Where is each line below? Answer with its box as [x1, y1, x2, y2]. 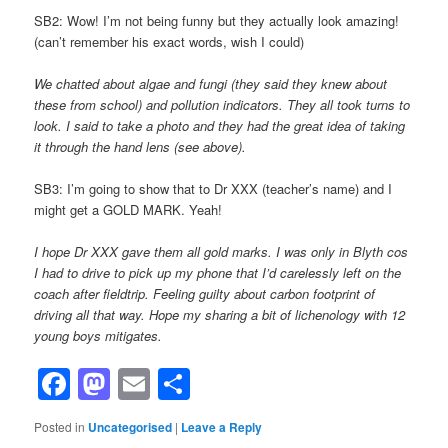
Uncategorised [88, 418, 173, 437]
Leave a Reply [181, 418, 263, 437]
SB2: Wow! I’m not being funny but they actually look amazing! [34, 11, 400, 31]
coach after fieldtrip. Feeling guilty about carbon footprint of [34, 284, 376, 304]
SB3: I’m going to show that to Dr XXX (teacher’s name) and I [34, 179, 393, 199]
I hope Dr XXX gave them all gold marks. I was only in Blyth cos [34, 242, 409, 262]
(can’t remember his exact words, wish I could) [34, 32, 305, 52]
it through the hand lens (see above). [34, 137, 251, 157]
